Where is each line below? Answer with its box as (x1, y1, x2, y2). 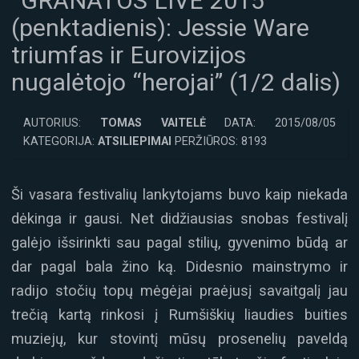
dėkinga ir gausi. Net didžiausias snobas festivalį (11, 210, 348, 228)
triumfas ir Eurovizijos (11, 41, 246, 70)
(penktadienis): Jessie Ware (11, 14, 309, 42)
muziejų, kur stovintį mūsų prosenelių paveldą (11, 330, 348, 348)
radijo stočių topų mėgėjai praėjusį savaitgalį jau (11, 282, 348, 300)
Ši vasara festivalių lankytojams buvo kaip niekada (11, 186, 348, 204)
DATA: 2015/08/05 (205, 116, 336, 131)
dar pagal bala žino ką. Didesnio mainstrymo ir (11, 258, 348, 276)
